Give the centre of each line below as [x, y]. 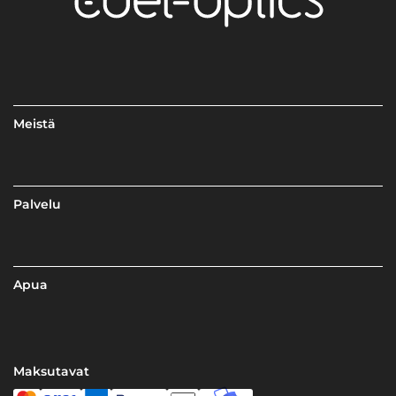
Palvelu [38, 205]
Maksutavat [52, 372]
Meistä [35, 124]
